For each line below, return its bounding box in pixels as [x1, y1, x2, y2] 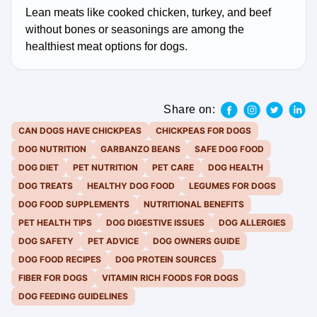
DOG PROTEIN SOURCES [115, 254, 217, 265]
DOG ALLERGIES [219, 217, 286, 229]
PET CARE [152, 162, 194, 173]
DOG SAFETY [18, 236, 74, 247]
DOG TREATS [18, 180, 73, 192]
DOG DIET [18, 162, 59, 173]
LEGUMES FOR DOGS [189, 180, 276, 192]
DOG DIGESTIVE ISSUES [106, 217, 204, 229]
